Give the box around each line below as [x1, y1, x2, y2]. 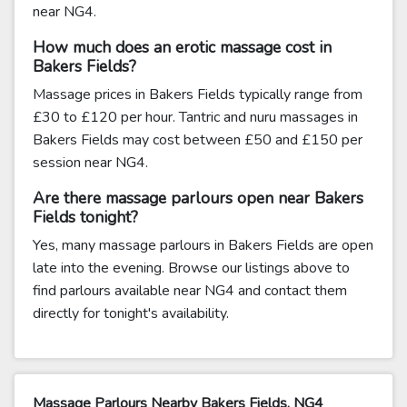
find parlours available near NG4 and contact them [33, 281, 347, 301]
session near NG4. [33, 153, 148, 173]
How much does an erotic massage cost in [33, 36, 332, 58]
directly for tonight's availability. [33, 303, 229, 323]
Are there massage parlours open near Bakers [33, 187, 363, 209]
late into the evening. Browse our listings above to [33, 258, 350, 278]
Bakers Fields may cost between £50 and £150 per [33, 130, 362, 150]
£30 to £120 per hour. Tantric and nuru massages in [33, 107, 358, 127]
